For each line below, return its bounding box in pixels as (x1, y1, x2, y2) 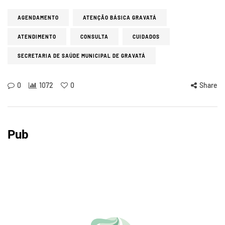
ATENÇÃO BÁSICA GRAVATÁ (83, 15, 157, 21)
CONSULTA (80, 34, 108, 40)
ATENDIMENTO (18, 34, 56, 40)
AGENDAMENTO (18, 15, 59, 21)
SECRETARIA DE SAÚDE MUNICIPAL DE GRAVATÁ (18, 53, 146, 59)
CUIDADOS (133, 34, 160, 40)
